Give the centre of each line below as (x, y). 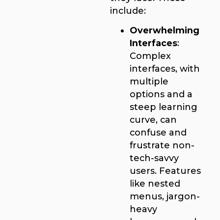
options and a (161, 94)
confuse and (158, 133)
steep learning (164, 107)
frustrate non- (162, 145)
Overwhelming (165, 30)
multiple (149, 82)
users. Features (165, 171)
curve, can (153, 120)
